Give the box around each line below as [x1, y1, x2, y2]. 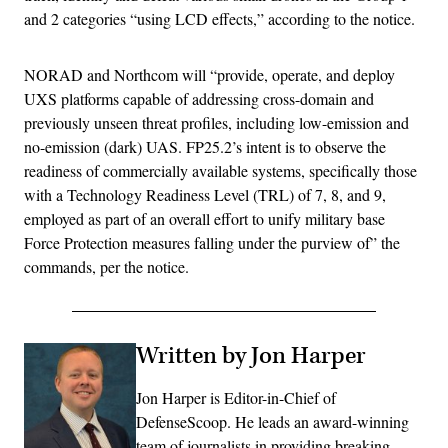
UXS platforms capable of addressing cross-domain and [24, 88, 374, 110]
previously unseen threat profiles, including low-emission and [24, 112, 409, 134]
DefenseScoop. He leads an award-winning [136, 411, 409, 433]
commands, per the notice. [24, 256, 189, 278]
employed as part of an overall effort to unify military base [24, 208, 385, 230]
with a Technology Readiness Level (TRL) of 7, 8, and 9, [24, 184, 386, 206]
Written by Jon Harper [136, 341, 366, 372]
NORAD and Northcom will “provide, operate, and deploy [24, 64, 395, 86]
